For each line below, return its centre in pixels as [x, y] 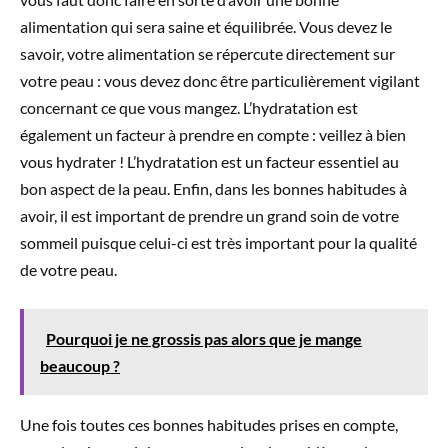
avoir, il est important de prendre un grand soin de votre [209, 216]
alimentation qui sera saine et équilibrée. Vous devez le [206, 27]
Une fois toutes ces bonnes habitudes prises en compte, [209, 425]
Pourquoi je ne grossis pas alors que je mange [204, 339]
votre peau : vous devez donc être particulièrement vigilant [220, 81]
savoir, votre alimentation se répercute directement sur [207, 54]
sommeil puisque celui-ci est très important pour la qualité [218, 243]
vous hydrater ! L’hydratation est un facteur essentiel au [209, 162]
